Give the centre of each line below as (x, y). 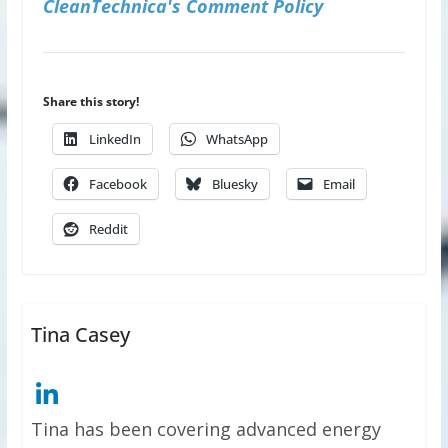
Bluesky (234, 183)
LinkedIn (114, 138)
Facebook (117, 183)
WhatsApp (236, 138)
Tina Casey (80, 334)
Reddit (108, 228)
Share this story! (90, 101)
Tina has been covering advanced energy (205, 428)
